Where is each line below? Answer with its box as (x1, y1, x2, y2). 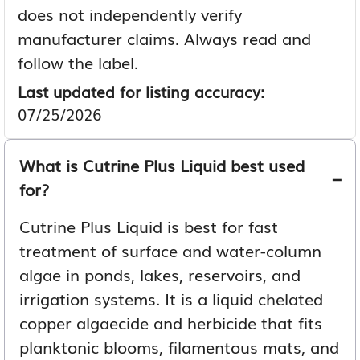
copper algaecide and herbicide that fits (19, 309, 322, 334)
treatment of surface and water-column (19, 237, 321, 262)
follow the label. (18, 49, 138, 74)
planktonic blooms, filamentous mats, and (19, 333, 339, 358)
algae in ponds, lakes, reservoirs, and (19, 261, 301, 286)
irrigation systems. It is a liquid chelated (19, 285, 323, 310)
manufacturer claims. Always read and (18, 25, 311, 50)
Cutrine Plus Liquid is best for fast (19, 213, 278, 238)
